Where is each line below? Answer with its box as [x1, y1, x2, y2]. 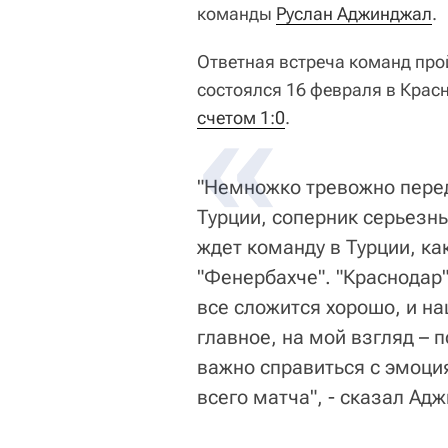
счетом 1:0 [197, 107, 285, 128]
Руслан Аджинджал [276, 3, 432, 24]
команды [197, 3, 276, 24]
